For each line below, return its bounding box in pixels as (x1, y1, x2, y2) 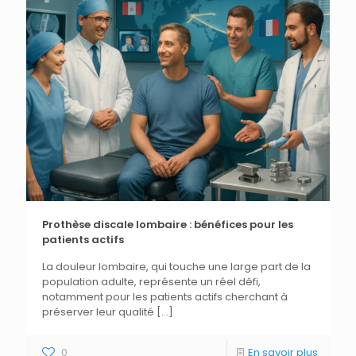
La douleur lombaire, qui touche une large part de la (42, 258, 311, 274)
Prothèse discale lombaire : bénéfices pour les (42, 216, 293, 232)
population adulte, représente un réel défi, (42, 273, 261, 289)
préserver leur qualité (42, 304, 154, 319)
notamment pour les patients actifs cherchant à (42, 288, 288, 304)
